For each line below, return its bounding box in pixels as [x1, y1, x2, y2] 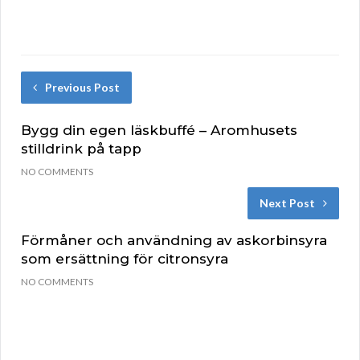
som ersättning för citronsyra [21, 251, 228, 268]
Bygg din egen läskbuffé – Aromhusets [21, 122, 297, 139]
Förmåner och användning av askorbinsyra [21, 232, 327, 249]
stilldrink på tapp [21, 141, 141, 157]
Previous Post [45, 80, 120, 95]
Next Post [260, 196, 315, 211]
